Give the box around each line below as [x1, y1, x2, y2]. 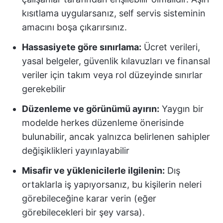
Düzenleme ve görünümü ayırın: [22, 104, 159, 114]
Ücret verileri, [141, 42, 200, 52]
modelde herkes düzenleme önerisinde [22, 117, 184, 128]
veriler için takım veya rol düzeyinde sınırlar [22, 70, 203, 80]
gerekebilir [22, 84, 66, 94]
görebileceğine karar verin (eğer [22, 193, 156, 204]
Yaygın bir [159, 104, 204, 114]
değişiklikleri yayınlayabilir [22, 145, 129, 156]
